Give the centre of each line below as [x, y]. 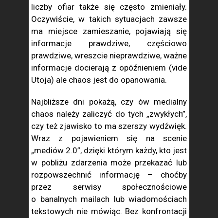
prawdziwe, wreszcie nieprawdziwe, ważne [109, 55]
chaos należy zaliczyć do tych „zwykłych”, [109, 114]
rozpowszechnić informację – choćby [109, 175]
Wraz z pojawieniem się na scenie [109, 138]
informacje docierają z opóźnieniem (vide [109, 68]
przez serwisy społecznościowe [109, 187]
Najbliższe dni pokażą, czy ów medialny [109, 102]
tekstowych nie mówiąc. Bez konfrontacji [109, 211]
